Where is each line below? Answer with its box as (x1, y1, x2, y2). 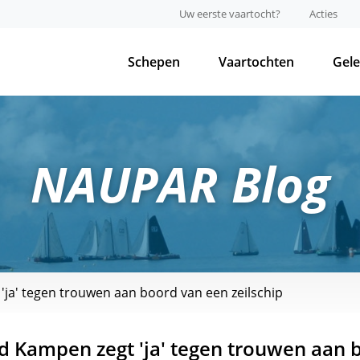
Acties (309, 6, 337, 21)
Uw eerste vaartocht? (179, 6, 280, 21)
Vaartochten (219, 53, 294, 71)
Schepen (128, 53, 180, 71)
